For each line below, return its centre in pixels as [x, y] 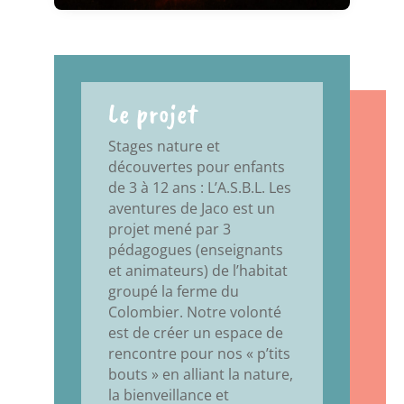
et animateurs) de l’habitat [197, 270]
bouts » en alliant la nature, [200, 374]
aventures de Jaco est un [191, 208]
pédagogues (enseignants [195, 249]
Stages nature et [164, 146]
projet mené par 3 [169, 229]
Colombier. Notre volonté [194, 312]
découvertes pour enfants [196, 166]
